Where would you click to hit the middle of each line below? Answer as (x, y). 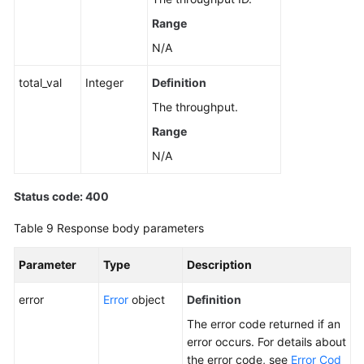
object (147, 299)
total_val (40, 82)
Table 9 (35, 228)
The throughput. (195, 107)
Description (219, 264)
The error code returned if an (264, 324)
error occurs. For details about (266, 342)
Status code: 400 (61, 196)
